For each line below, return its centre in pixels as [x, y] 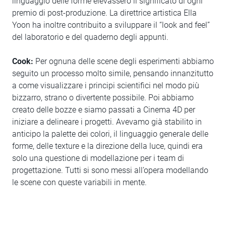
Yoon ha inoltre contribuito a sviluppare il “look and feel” [111, 25]
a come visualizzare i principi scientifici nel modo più [106, 86]
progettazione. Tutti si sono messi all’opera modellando [110, 170]
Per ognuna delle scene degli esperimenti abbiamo [124, 61]
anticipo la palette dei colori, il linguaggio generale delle [110, 134]
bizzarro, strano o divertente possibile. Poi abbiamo [103, 98]
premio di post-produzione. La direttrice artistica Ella [104, 13]
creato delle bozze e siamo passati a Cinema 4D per [104, 110]
